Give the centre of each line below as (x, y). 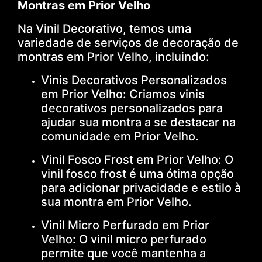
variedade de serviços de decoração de (128, 42)
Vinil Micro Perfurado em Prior (125, 225)
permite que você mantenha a (123, 253)
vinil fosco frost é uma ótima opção (137, 173)
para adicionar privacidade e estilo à (141, 187)
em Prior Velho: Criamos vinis (123, 94)
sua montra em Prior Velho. (116, 201)
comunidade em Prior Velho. (120, 136)
